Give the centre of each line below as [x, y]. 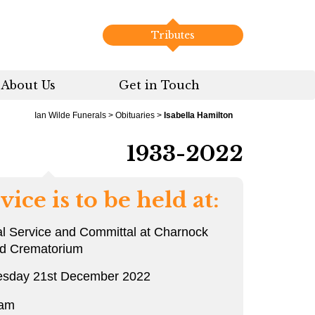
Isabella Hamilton [198, 115]
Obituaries [135, 115]
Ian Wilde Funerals [70, 115]
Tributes [173, 35]
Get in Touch [159, 85]
